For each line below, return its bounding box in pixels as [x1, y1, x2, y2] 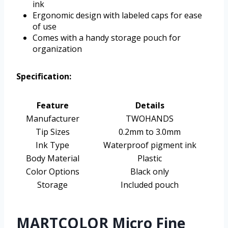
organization [33, 43, 82, 55]
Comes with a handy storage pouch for [33, 32, 181, 44]
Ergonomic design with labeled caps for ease [33, 10, 202, 21]
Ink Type [36, 139, 69, 151]
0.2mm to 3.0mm [119, 126, 181, 138]
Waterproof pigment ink [103, 139, 196, 151]
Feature [36, 100, 69, 111]
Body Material [25, 153, 79, 164]
